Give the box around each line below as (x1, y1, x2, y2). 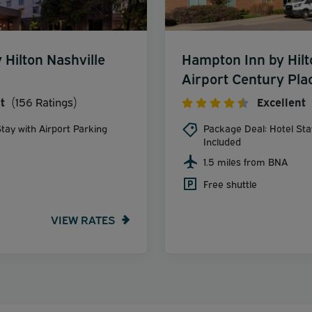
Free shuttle (203, 176, 257, 190)
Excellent (257, 93, 306, 109)
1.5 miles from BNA (203, 154, 288, 168)
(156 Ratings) (8, 93, 77, 109)
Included (203, 134, 241, 148)
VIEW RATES (51, 212, 115, 228)
